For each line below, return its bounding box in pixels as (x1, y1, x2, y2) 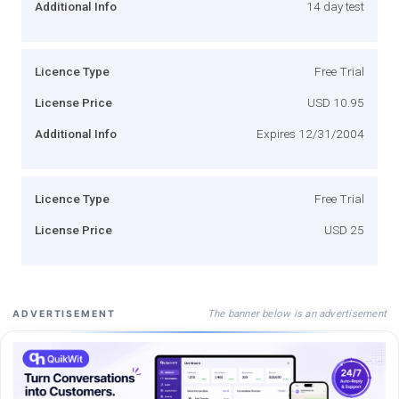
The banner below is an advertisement (207, 306, 387, 320)
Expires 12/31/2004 (256, 126, 364, 141)
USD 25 (324, 222, 364, 237)
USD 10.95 (307, 94, 364, 110)
